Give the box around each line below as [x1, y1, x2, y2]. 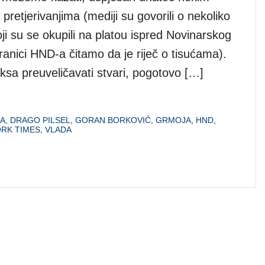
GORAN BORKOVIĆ [75, 115, 151, 125]
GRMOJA [156, 115, 191, 125]
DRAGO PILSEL [10, 115, 70, 125]
